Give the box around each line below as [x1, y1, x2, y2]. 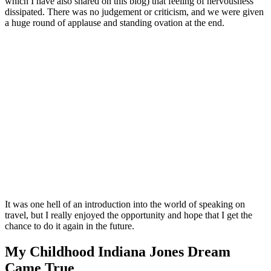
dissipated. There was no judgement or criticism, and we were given [5, 7, 264, 18]
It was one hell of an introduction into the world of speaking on [5, 199, 245, 210]
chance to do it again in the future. [5, 221, 134, 232]
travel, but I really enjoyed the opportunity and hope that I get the [5, 210, 252, 221]
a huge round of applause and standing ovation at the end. [5, 18, 224, 28]
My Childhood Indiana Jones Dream [5, 243, 230, 260]
